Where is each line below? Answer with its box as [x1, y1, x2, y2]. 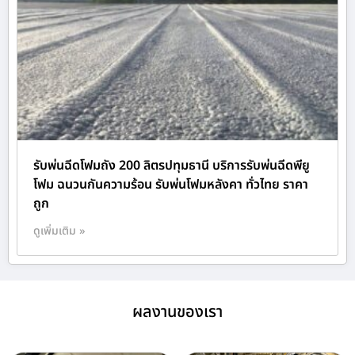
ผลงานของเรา [132, 300, 223, 325]
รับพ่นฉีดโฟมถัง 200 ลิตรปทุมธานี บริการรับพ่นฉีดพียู [33, 156, 310, 176]
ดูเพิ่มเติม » [33, 223, 86, 240]
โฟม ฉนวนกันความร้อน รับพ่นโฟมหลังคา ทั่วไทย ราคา [33, 175, 308, 195]
